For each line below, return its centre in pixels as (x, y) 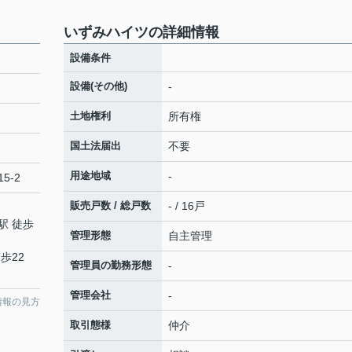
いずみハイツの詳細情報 (141, 32)
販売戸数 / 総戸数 (110, 205)
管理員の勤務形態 (111, 265)
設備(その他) (99, 86)
